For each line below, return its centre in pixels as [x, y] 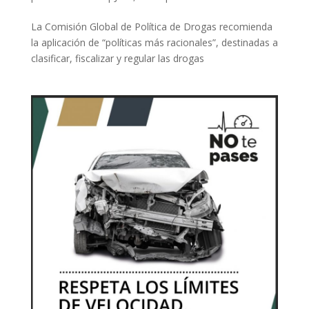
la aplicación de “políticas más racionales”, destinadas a [154, 42]
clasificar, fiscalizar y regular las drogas [117, 58]
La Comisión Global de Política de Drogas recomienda [151, 26]
